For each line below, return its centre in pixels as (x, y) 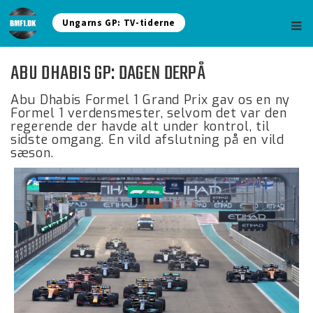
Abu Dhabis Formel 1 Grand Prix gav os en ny (150, 100)
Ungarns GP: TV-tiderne (119, 23)
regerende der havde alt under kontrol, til (140, 126)
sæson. (32, 153)
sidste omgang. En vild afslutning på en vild (147, 140)
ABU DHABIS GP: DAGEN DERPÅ (108, 74)
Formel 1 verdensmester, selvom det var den (149, 113)
